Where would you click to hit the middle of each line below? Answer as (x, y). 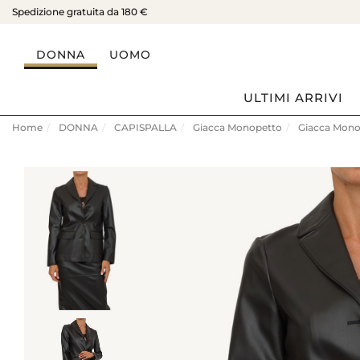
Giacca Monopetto (237, 127)
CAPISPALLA (145, 127)
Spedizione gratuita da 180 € (80, 12)
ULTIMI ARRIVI (293, 98)
